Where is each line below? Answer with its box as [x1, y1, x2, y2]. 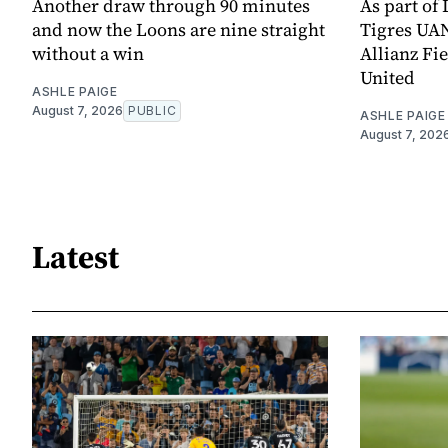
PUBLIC [128, 103, 177, 119]
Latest [32, 234, 119, 279]
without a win [32, 41, 144, 67]
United [360, 65, 415, 91]
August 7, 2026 [32, 103, 123, 119]
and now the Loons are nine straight [32, 17, 325, 43]
